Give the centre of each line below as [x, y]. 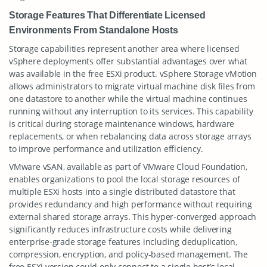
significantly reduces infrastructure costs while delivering [120, 229]
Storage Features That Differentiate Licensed [107, 15]
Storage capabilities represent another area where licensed [124, 49]
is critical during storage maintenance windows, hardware [122, 124]
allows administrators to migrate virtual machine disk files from [132, 86]
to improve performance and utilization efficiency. [106, 149]
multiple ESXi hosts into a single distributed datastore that [122, 192]
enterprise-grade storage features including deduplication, [123, 242]
